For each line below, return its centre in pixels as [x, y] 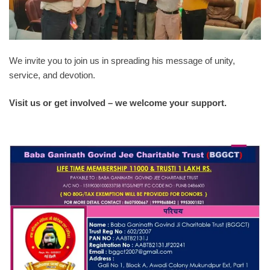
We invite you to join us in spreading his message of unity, [122, 60]
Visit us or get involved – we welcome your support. [118, 103]
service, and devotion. [52, 75]
